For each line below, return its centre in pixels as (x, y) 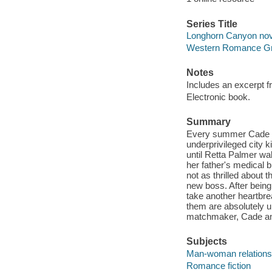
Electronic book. (218, 97)
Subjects (206, 242)
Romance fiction (218, 265)
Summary (208, 122)
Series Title (212, 24)
